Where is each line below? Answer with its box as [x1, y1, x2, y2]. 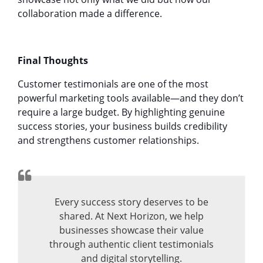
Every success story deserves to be [55, 195, 208, 208]
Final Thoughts [18, 53, 88, 67]
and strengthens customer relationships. [18, 133, 199, 147]
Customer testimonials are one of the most [18, 77, 208, 90]
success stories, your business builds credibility [18, 119, 227, 133]
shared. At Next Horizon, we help [59, 209, 204, 222]
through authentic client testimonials [49, 237, 214, 251]
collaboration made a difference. [18, 6, 162, 20]
